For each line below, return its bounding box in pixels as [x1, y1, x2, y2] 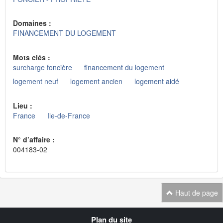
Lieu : [13, 100, 34, 111]
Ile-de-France [47, 110, 90, 120]
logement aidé [134, 76, 179, 87]
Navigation [19, 207, 66, 218]
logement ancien [70, 76, 122, 87]
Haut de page [173, 188, 218, 198]
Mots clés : [13, 52, 52, 62]
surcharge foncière [13, 62, 72, 72]
